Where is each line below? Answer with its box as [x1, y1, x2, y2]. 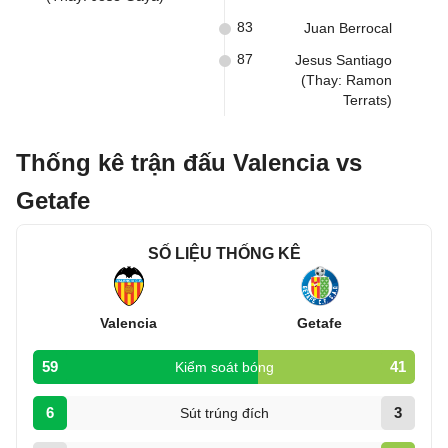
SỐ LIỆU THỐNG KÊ [147, 245, 301, 262]
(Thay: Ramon [301, 72, 392, 88]
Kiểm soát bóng [174, 359, 274, 375]
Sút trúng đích [179, 405, 269, 421]
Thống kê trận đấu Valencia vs [16, 149, 362, 176]
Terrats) [343, 92, 392, 108]
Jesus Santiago [295, 52, 392, 68]
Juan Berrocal [304, 20, 392, 36]
